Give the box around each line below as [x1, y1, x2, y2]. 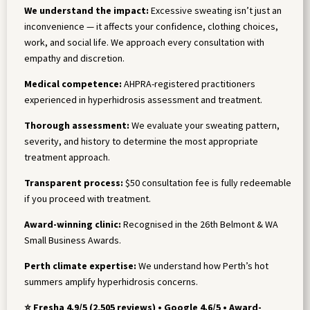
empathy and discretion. [24, 52, 125, 65]
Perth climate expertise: [24, 259, 136, 273]
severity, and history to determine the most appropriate [24, 135, 258, 148]
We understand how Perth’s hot [136, 259, 268, 273]
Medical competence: [24, 77, 122, 91]
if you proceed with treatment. [24, 192, 151, 206]
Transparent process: [24, 176, 123, 190]
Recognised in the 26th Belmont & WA [121, 218, 278, 231]
